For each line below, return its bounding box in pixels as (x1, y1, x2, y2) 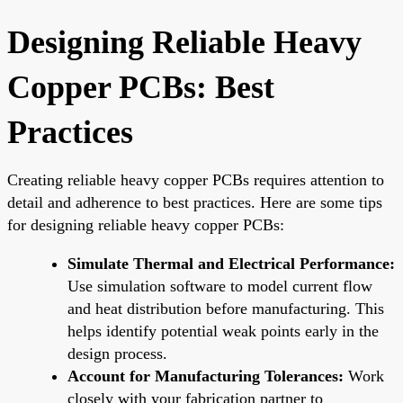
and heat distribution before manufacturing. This (67, 299, 384, 318)
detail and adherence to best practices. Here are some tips (7, 193, 382, 211)
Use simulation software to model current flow (67, 276, 372, 295)
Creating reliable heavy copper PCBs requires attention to (7, 170, 384, 189)
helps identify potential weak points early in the (67, 321, 379, 340)
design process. (67, 344, 167, 363)
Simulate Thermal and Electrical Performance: (67, 254, 395, 273)
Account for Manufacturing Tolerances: (67, 366, 344, 385)
